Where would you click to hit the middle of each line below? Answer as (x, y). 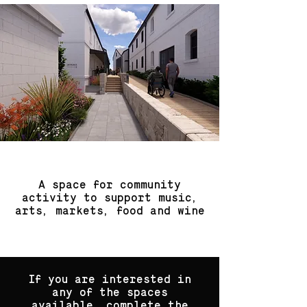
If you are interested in (110, 280)
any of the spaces (110, 293)
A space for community (110, 186)
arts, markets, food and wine (110, 212)
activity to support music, (110, 199)
